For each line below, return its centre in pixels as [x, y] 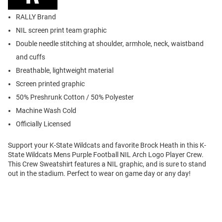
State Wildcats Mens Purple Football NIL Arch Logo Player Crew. [106, 155]
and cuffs [30, 57]
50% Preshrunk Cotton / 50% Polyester [75, 97]
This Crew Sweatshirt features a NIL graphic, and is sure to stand [107, 164]
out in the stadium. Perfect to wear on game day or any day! [99, 174]
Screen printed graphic [50, 84]
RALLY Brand [36, 17]
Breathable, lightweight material [65, 71]
